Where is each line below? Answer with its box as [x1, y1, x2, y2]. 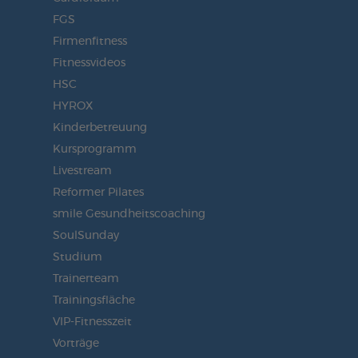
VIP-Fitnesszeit [52, 316, 132, 328]
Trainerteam [52, 272, 119, 284]
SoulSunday [52, 229, 119, 241]
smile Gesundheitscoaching [52, 208, 205, 220]
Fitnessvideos [52, 57, 125, 69]
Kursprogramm [52, 143, 137, 155]
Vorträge [52, 337, 99, 349]
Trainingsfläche [52, 294, 135, 306]
